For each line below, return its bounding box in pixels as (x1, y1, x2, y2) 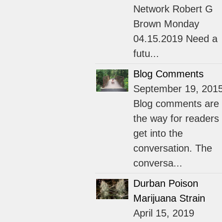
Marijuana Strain (133, 193, 205, 204)
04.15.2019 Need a (133, 33, 218, 45)
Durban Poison (133, 178, 198, 189)
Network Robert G (133, 3, 213, 15)
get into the (133, 128, 183, 139)
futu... (133, 48, 159, 59)
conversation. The (133, 143, 212, 154)
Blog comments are (133, 98, 219, 110)
